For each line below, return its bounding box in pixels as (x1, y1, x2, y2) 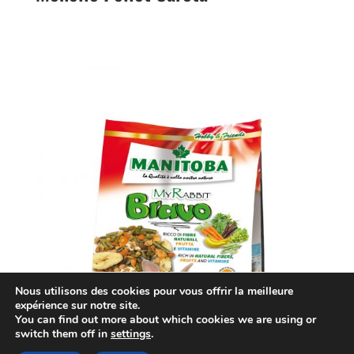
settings (111, 326, 151, 341)
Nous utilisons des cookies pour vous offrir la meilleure (15, 284, 293, 299)
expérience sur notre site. (15, 298, 140, 313)
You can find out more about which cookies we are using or (15, 312, 316, 327)
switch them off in (15, 326, 111, 341)
